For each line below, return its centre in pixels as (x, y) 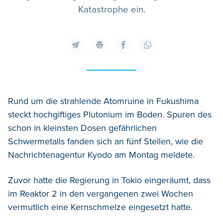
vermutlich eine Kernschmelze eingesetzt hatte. (100, 207)
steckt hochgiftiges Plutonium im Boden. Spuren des (110, 115)
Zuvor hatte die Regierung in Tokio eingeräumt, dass (109, 180)
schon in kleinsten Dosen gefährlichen (82, 128)
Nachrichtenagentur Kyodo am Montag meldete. (101, 155)
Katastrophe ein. (111, 10)
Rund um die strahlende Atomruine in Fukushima (103, 101)
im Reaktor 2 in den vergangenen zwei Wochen (101, 194)
